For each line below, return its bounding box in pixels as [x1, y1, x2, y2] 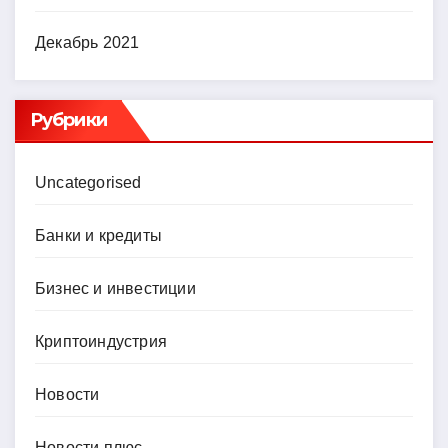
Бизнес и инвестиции [35, 279, 196, 297]
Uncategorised [35, 173, 142, 191]
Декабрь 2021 [35, 33, 140, 51]
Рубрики [30, 108, 107, 131]
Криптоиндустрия [35, 332, 167, 350]
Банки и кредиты [35, 226, 162, 244]
